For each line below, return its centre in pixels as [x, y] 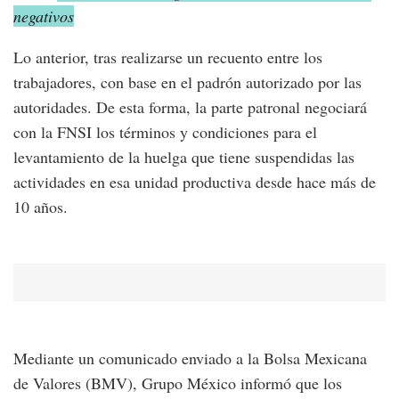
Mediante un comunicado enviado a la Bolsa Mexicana [190, 358]
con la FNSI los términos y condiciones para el [165, 132]
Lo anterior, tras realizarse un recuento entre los [168, 57]
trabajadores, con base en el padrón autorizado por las [187, 82]
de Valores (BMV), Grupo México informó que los [178, 383]
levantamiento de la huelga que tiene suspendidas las [184, 157]
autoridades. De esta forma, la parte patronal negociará [190, 107]
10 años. [41, 207]
